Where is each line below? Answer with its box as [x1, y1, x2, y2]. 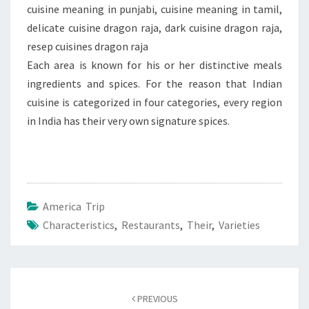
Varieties [219, 217, 260, 232]
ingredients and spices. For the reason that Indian [27, 76, 282, 90]
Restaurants [121, 217, 180, 232]
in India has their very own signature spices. [27, 113, 230, 128]
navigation [10, 283, 79, 303]
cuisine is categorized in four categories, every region [27, 94, 282, 109]
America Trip [43, 199, 105, 213]
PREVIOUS [134, 292, 178, 305]
